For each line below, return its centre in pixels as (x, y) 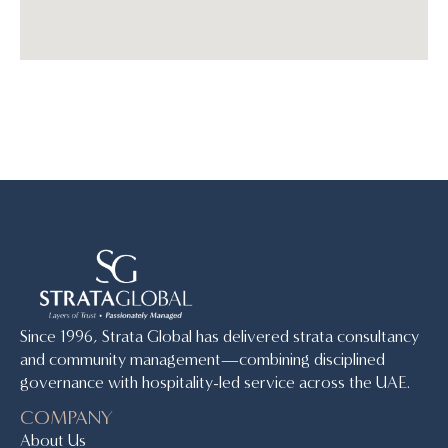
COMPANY (66, 417)
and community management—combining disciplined (202, 359)
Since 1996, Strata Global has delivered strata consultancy (219, 336)
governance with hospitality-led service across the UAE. (215, 382)
